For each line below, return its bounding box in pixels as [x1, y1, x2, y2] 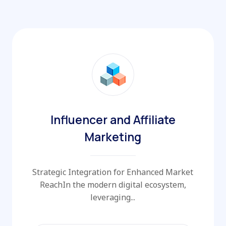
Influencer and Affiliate [50, 111, 176, 128]
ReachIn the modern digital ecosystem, [39, 179, 186, 190]
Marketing [84, 128, 142, 145]
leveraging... [90, 191, 136, 203]
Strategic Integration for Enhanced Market [32, 166, 194, 178]
